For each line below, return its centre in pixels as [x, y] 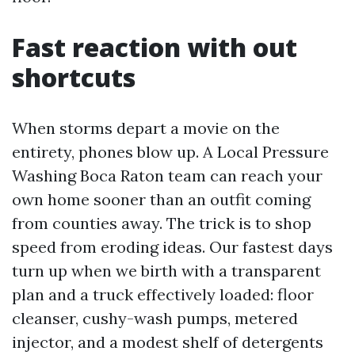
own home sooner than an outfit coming [161, 199]
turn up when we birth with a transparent [166, 271]
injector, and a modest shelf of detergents [168, 342]
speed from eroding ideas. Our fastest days [172, 247]
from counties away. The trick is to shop [162, 223]
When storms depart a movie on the [146, 128]
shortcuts [74, 77]
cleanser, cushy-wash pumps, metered [155, 318]
